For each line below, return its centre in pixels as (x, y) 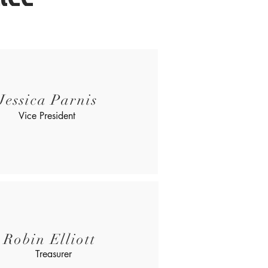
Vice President (47, 116)
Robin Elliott (50, 239)
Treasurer (55, 254)
